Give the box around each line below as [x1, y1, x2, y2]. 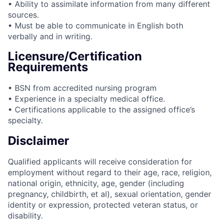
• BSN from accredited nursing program [8, 83, 157, 93]
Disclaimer [8, 134, 69, 148]
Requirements [8, 60, 88, 75]
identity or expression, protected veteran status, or [8, 200, 198, 210]
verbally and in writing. [8, 31, 92, 41]
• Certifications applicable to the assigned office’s [8, 105, 195, 115]
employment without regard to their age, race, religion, [8, 167, 212, 178]
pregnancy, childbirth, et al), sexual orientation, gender [8, 189, 211, 199]
